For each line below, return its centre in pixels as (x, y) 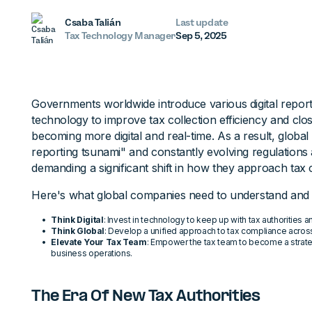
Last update (202, 22)
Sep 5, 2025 (201, 36)
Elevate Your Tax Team (99, 242)
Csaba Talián (93, 22)
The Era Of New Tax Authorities (146, 297)
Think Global (78, 231)
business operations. (92, 253)
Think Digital (77, 220)
